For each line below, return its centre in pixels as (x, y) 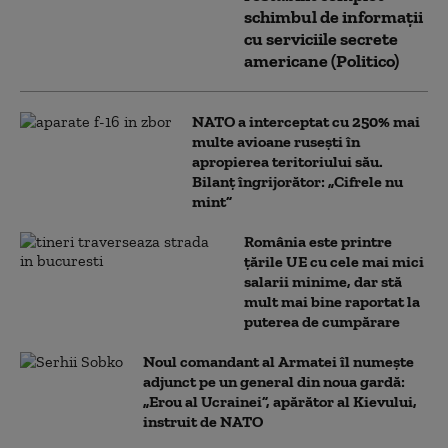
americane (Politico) (321, 61)
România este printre (318, 241)
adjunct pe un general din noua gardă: (274, 381)
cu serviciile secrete (321, 39)
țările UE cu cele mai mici (334, 261)
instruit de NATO (203, 421)
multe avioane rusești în (276, 141)
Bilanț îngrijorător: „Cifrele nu (297, 181)
